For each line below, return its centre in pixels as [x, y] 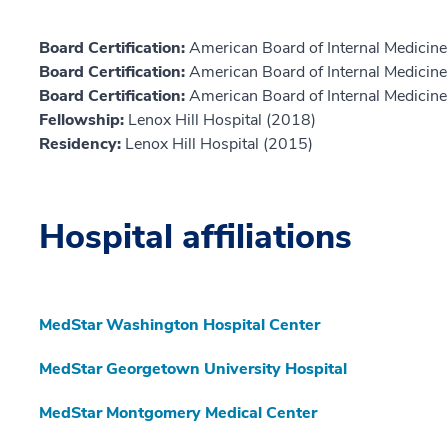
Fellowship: [83, 120]
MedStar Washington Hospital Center [179, 325]
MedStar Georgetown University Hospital [193, 369]
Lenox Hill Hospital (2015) [219, 144]
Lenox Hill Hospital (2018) [222, 120]
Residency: [82, 144]
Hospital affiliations [195, 237]
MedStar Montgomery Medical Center [178, 413]
